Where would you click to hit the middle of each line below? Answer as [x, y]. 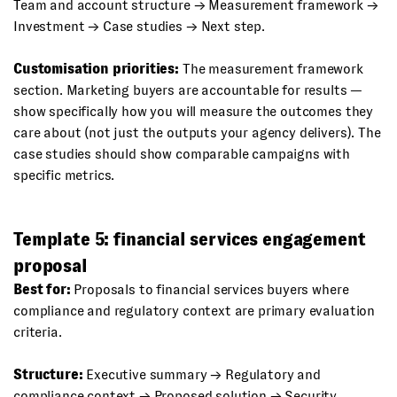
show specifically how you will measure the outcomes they [194, 111]
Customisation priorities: [96, 69]
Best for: [42, 289]
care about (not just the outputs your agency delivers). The [197, 132]
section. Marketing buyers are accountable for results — [188, 90]
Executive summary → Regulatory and [202, 374]
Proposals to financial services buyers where [210, 289]
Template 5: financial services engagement [190, 239]
